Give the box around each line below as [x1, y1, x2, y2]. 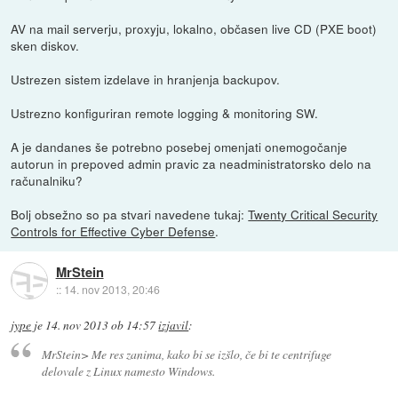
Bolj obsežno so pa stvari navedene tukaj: [11, 205, 249, 224]
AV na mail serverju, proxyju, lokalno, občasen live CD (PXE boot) [11, 20, 378, 38]
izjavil [158, 316, 189, 333]
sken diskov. [11, 36, 80, 55]
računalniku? [11, 171, 84, 190]
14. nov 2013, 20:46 [63, 281, 160, 297]
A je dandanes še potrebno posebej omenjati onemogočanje [11, 138, 348, 156]
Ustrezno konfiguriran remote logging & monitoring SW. [11, 104, 319, 123]
